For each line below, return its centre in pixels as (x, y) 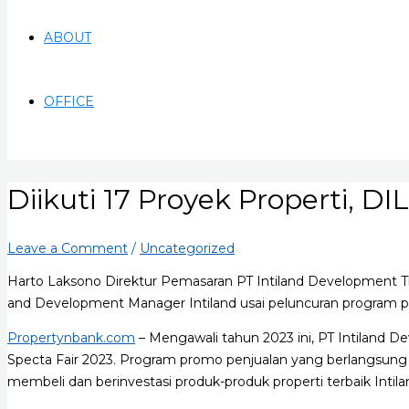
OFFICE (69, 101)
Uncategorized (187, 248)
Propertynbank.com (71, 337)
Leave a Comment (68, 248)
